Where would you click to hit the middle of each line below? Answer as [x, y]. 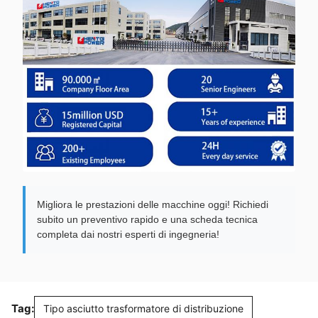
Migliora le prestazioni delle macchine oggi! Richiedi [153, 205]
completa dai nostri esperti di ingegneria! [128, 235]
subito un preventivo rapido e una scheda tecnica [147, 220]
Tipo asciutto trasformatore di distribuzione [143, 309]
